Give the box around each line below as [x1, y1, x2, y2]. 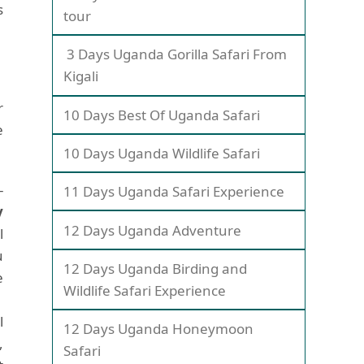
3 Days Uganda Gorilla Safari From [63, 45, 288, 64]
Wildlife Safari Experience [63, 280, 227, 300]
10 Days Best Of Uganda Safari [63, 105, 261, 124]
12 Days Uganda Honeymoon [63, 319, 254, 339]
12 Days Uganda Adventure [63, 220, 242, 240]
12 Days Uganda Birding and [63, 258, 248, 278]
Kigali [63, 67, 99, 86]
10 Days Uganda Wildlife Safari [63, 144, 261, 163]
